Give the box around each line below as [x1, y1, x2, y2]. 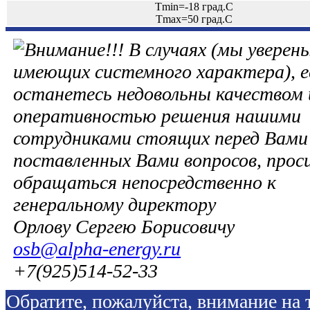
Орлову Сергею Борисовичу [13, 215, 235, 237]
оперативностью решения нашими [13, 104, 302, 127]
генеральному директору [13, 193, 217, 215]
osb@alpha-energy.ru [13, 237, 181, 259]
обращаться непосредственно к [13, 171, 277, 193]
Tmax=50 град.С [155, 13, 232, 25]
